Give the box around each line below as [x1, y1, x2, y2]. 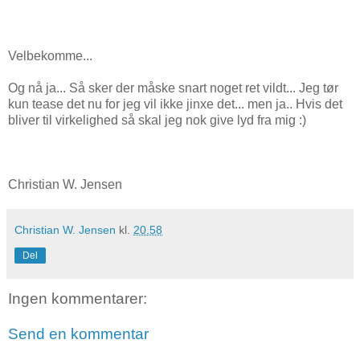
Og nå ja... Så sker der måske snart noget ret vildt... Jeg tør [8, 81, 338, 96]
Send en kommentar [8, 325, 149, 342]
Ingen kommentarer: [8, 290, 147, 308]
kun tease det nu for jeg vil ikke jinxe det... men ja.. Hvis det [8, 97, 342, 112]
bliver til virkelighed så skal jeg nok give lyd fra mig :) [8, 113, 309, 128]
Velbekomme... [8, 49, 92, 63]
